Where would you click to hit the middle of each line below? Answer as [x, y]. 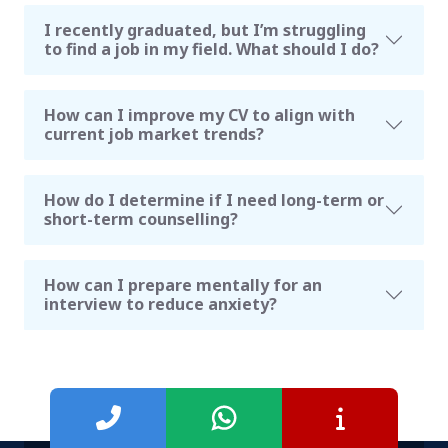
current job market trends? [154, 133]
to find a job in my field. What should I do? [211, 48]
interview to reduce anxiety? [160, 303]
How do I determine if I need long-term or [214, 199]
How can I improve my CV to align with [199, 114]
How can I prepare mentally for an [183, 284]
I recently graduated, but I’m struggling [205, 29]
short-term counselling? [141, 218]
